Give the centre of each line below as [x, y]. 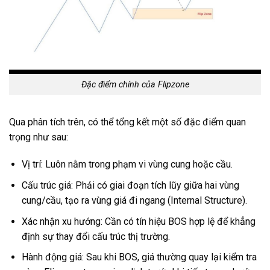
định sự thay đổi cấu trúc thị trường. [96, 236]
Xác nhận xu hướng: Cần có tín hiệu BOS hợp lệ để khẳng [138, 221]
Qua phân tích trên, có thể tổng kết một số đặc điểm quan [127, 122]
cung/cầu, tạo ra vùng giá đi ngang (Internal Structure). [134, 200]
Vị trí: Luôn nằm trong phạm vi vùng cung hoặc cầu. [127, 165]
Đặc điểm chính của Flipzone [135, 84]
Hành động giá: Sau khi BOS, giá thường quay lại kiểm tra [139, 257]
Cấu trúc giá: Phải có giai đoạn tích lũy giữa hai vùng [130, 185]
